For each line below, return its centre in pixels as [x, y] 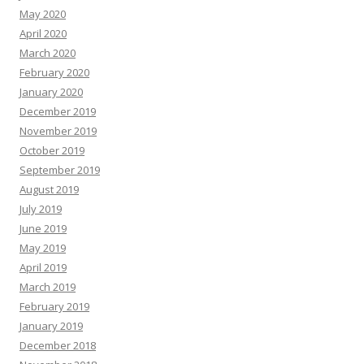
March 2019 [48, 287]
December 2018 [58, 345]
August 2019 [49, 189]
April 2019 [43, 267]
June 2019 [43, 228]
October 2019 [52, 150]
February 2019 [54, 306]
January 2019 [51, 326]
